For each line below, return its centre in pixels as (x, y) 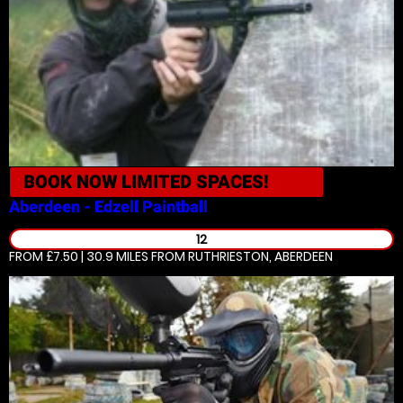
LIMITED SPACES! (195, 182)
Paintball (175, 206)
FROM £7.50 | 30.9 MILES (79, 256)
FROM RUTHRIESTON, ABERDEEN (241, 256)
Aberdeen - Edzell (74, 206)
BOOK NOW (72, 182)
